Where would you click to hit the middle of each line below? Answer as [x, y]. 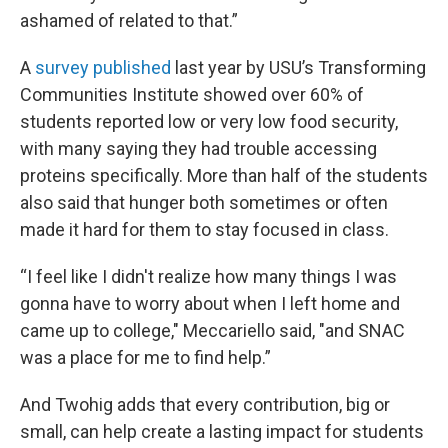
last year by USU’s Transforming [298, 67]
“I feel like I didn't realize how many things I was [208, 276]
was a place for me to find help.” [145, 357]
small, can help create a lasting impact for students [222, 431]
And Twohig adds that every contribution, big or [205, 404]
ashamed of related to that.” [129, 20]
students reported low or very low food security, [209, 121]
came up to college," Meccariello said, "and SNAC [212, 330]
